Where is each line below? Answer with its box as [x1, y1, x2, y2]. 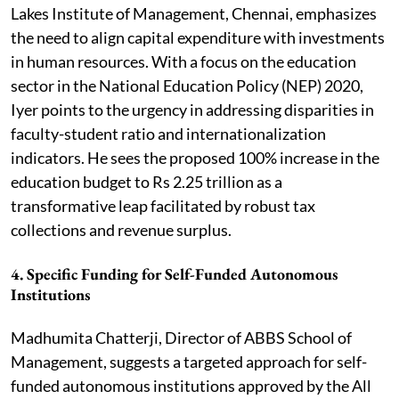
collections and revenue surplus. [11, 219, 232, 240]
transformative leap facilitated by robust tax [11, 195, 315, 216]
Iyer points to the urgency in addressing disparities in [11, 99, 374, 119]
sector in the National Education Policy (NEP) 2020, [11, 75, 363, 95]
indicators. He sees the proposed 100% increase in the [11, 147, 379, 167]
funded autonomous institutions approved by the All [11, 375, 371, 395]
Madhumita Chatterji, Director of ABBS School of [11, 327, 352, 347]
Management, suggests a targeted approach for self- [11, 351, 367, 371]
